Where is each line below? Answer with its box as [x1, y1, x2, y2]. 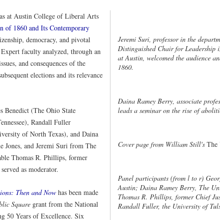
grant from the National [30, 199, 98, 209]
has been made [56, 188, 98, 197]
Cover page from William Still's [118, 139, 207, 149]
